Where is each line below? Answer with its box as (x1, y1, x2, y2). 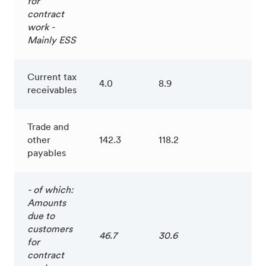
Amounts (27, 198, 66, 208)
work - (27, 23, 55, 33)
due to (27, 211, 55, 221)
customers (27, 224, 72, 235)
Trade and (27, 122, 69, 132)
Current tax (27, 72, 77, 83)
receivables (27, 85, 77, 96)
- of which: (27, 185, 73, 195)
